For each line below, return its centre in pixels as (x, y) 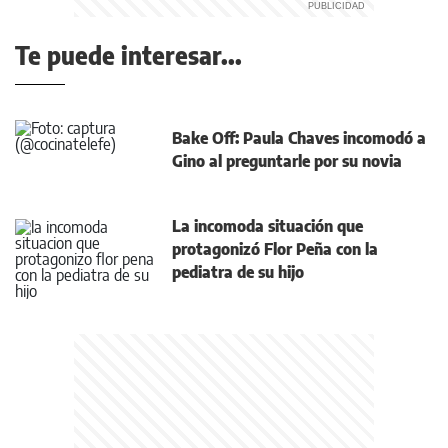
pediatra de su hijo (238, 271)
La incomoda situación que (267, 225)
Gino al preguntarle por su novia (287, 160)
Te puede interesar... (128, 55)
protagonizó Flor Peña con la (275, 248)
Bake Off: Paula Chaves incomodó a (299, 137)
